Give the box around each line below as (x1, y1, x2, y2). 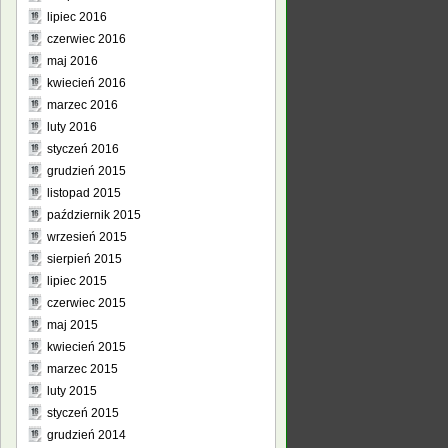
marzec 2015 (47, 362, 118, 376)
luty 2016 (47, 120, 97, 134)
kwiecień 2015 (47, 340, 126, 354)
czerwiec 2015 (47, 296, 126, 310)
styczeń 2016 (47, 142, 119, 156)
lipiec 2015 (47, 274, 107, 288)
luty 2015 (47, 384, 97, 398)
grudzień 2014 (47, 428, 126, 442)
